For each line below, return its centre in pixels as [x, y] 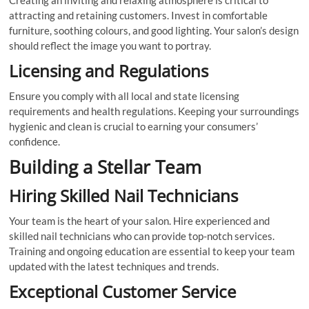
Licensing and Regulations [109, 71]
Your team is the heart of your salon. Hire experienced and [140, 221]
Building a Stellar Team [106, 167]
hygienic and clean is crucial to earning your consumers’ [134, 127]
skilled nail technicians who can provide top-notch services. [142, 236]
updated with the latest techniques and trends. [114, 267]
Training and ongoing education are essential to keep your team [152, 251]
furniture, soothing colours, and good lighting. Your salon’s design [154, 31]
